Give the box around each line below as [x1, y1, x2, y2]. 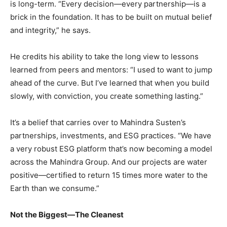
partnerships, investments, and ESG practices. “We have [10, 130, 211, 140]
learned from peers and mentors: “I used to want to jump [10, 64, 212, 74]
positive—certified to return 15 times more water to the [10, 170, 208, 180]
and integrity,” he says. [10, 25, 93, 35]
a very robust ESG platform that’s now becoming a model [10, 143, 212, 154]
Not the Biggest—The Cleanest [10, 209, 124, 219]
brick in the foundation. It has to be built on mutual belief [10, 12, 212, 22]
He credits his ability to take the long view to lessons [10, 51, 199, 61]
